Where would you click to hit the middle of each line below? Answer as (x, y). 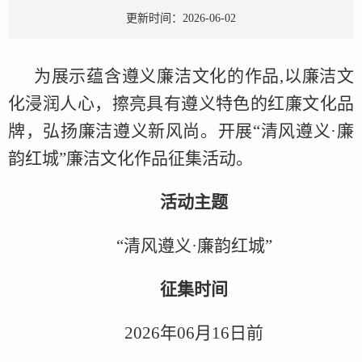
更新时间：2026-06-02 (181, 19)
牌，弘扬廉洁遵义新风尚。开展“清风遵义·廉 (181, 131)
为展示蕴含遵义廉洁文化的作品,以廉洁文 (194, 76)
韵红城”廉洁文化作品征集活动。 (130, 159)
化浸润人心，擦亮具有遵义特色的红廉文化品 (181, 104)
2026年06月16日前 (194, 333)
